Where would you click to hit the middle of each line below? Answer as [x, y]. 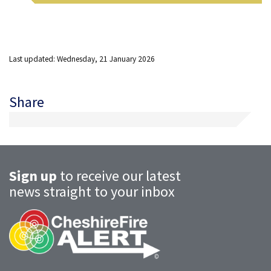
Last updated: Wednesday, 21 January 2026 [82, 59]
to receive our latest [119, 175]
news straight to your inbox [92, 191]
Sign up [33, 175]
